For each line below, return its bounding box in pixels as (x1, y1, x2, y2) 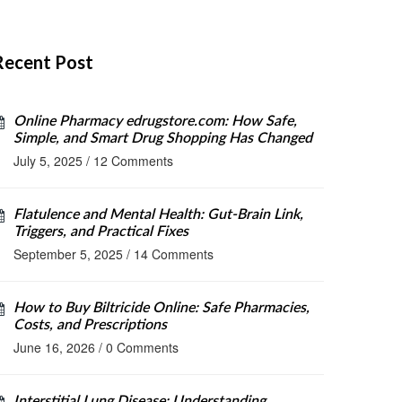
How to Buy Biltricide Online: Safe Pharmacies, (13, 301, 310, 315)
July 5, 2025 (13, 152, 83, 170)
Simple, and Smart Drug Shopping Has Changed (13, 131, 312, 145)
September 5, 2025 (13, 245, 123, 263)
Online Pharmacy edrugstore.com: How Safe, (13, 114, 297, 128)
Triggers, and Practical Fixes (13, 224, 188, 239)
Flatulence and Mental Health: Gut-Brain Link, (13, 207, 303, 222)
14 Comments (134, 245, 214, 263)
